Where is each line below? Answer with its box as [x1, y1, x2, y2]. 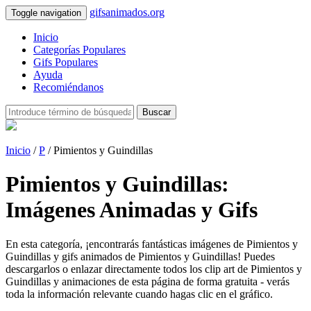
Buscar [142, 107, 171, 117]
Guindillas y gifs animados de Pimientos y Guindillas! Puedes [6, 250, 275, 262]
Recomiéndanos [33, 81, 103, 93]
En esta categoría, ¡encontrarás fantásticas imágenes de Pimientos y [6, 237, 298, 250]
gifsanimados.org [90, 6, 165, 18]
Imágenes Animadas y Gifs [6, 197, 258, 223]
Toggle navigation [11, 8, 81, 18]
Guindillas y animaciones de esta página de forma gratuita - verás [6, 275, 289, 287]
